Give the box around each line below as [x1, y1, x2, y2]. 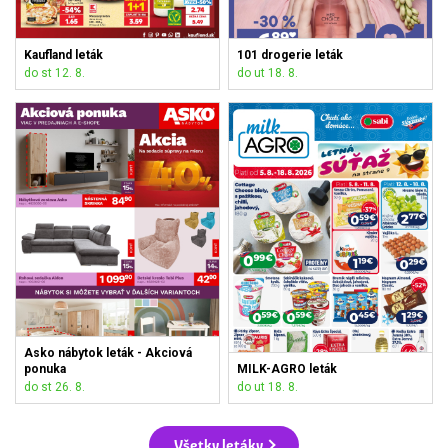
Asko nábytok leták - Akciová [24, 345, 193, 360]
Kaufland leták [24, 47, 104, 62]
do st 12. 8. [24, 65, 86, 80]
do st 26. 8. [24, 379, 86, 394]
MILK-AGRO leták [237, 361, 338, 376]
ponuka [24, 361, 67, 376]
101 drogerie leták [237, 47, 344, 62]
